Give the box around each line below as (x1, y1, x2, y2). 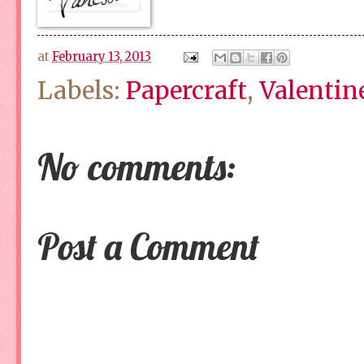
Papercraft (126, 76, 247, 106)
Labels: (37, 76, 126, 106)
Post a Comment (37, 223, 259, 270)
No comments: (37, 144, 236, 190)
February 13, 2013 (52, 50, 151, 64)
